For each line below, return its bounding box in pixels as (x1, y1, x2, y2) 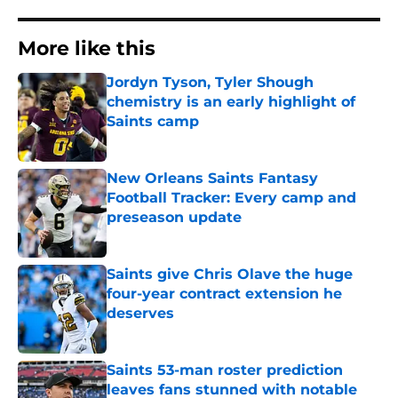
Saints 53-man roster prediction (107, 362, 343, 379)
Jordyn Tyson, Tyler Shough (107, 74, 314, 92)
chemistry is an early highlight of (107, 93, 355, 111)
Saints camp (107, 113, 199, 131)
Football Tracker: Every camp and (107, 189, 356, 207)
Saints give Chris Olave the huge (107, 266, 353, 283)
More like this (18, 36, 155, 61)
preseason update (107, 209, 242, 227)
